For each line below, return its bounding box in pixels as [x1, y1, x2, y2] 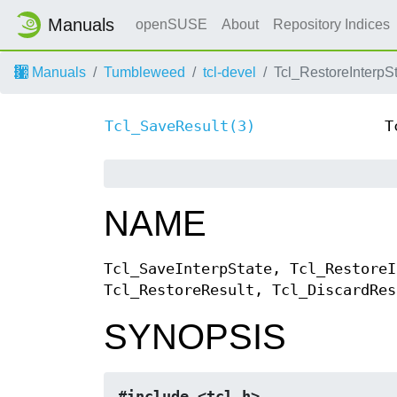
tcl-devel [203, 65, 256, 80]
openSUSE [136, 17, 207, 32]
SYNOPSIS [104, 317, 286, 357]
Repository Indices [273, 17, 393, 32]
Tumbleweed [104, 65, 185, 80]
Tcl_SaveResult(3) [105, 118, 255, 136]
